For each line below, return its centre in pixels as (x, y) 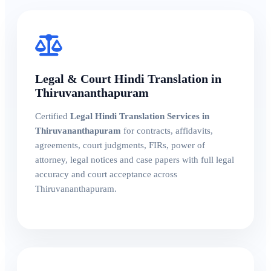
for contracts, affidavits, (167, 131)
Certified (53, 116)
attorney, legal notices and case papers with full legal (135, 160)
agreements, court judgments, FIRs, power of (120, 145)
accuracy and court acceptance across (106, 175)
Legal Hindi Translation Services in (140, 116)
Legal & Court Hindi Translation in (128, 79)
